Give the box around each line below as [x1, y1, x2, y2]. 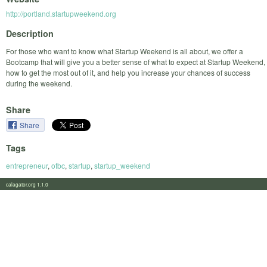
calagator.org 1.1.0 [6, 180, 55, 188]
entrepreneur [6, 160, 48, 170]
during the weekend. [6, 77, 72, 88]
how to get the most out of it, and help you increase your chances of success [6, 67, 250, 77]
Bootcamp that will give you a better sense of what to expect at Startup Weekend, [6, 56, 265, 67]
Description [6, 27, 54, 39]
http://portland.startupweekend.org [6, 8, 116, 19]
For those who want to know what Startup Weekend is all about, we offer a [6, 45, 243, 56]
